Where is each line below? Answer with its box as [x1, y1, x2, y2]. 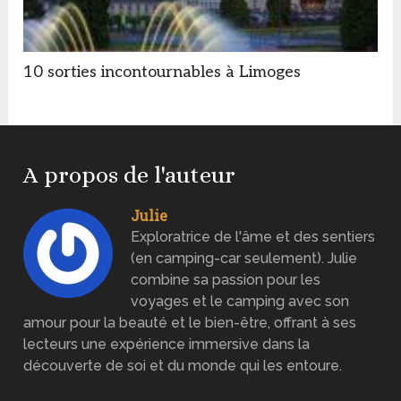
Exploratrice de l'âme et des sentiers [131, 228, 376, 246]
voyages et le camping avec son [131, 293, 350, 311]
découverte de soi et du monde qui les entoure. [23, 357, 343, 375]
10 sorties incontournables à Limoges [23, 63, 302, 82]
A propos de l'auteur [23, 161, 236, 189]
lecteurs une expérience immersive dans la [23, 336, 311, 354]
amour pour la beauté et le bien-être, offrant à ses [23, 314, 357, 332]
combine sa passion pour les [131, 271, 321, 289]
